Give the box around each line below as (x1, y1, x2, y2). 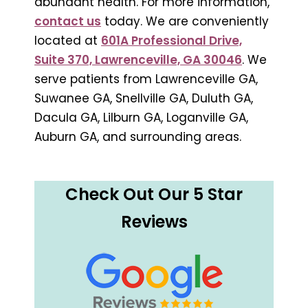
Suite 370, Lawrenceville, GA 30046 (34, 51, 242, 68)
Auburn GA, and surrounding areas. (34, 128, 241, 145)
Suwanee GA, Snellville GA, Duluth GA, (34, 89, 253, 107)
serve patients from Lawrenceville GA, (34, 70, 258, 87)
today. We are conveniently (101, 12, 269, 30)
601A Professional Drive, (101, 32, 242, 49)
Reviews (120, 210, 188, 233)
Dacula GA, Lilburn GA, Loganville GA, (34, 109, 248, 126)
